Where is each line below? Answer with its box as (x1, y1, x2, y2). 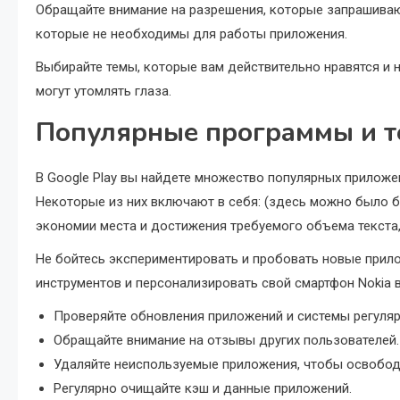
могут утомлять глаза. (36, 83, 171, 99)
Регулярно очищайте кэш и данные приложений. (54, 380, 352, 396)
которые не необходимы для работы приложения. (36, 26, 347, 42)
